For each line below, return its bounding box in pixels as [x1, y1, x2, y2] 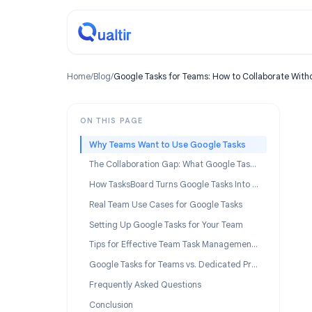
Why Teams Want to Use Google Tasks [98, 154, 273, 167]
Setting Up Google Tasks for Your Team [98, 243, 270, 256]
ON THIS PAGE [88, 129, 159, 139]
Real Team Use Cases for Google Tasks [98, 221, 270, 234]
